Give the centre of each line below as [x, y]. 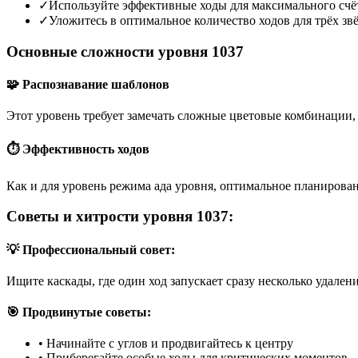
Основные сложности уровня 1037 [125, 51]
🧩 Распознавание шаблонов [88, 84]
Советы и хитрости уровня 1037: [120, 217]
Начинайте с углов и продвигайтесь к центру [170, 344]
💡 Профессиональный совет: [91, 249]
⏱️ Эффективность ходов [78, 149]
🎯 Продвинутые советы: [79, 312]
